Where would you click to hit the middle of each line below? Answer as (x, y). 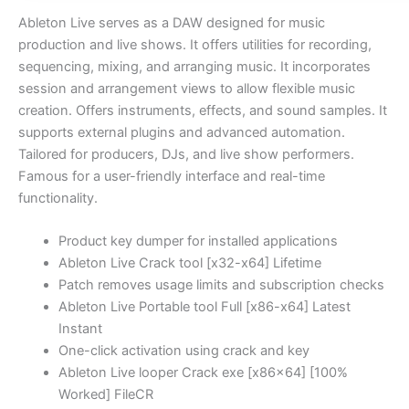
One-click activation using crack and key (184, 350)
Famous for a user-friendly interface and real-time (172, 176)
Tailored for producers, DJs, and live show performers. (186, 154)
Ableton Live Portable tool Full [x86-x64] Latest (204, 306)
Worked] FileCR (105, 394)
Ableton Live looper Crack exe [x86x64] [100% (203, 372)
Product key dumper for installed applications (198, 241)
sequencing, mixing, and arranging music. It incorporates (194, 66)
